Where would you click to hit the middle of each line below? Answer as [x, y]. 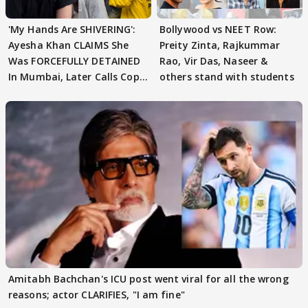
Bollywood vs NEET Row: [218, 29]
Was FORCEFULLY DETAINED [75, 60]
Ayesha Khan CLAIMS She [69, 45]
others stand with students [227, 76]
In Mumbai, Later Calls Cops [76, 76]
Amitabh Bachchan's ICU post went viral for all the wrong [148, 278]
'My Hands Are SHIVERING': [72, 29]
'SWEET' [27, 92]
